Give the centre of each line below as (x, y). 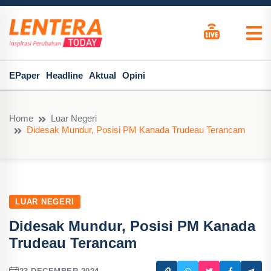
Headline (64, 75)
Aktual (103, 75)
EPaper (24, 75)
